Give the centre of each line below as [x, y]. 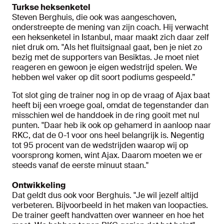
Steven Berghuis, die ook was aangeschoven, [94, 17]
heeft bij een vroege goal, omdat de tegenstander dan [110, 105]
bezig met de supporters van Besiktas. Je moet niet [105, 57]
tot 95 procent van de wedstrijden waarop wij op [100, 145]
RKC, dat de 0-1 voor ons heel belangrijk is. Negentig [108, 135]
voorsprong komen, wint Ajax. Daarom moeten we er [107, 155]
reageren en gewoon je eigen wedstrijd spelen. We [104, 67]
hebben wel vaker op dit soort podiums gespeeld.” [104, 77]
